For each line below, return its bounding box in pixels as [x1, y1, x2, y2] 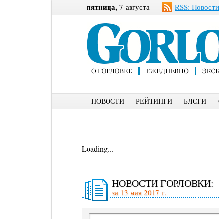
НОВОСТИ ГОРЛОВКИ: [112, 176, 214, 190]
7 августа [117, 2, 150, 12]
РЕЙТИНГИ [136, 96, 172, 106]
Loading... [82, 143, 113, 153]
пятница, [87, 1, 117, 12]
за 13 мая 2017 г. [112, 187, 166, 197]
